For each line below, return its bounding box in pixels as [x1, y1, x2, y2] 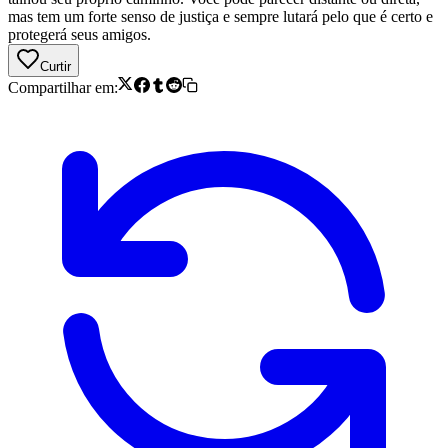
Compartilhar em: [8, 78, 118, 96]
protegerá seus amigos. [8, 25, 151, 43]
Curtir [40, 58, 71, 74]
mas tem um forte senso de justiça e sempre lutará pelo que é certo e [8, 7, 433, 25]
